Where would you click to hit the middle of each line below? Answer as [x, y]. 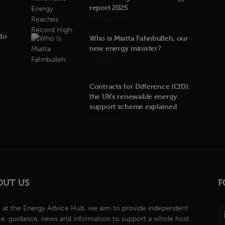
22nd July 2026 [109, 59]
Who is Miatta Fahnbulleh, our [139, 38]
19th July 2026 [108, 117]
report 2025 [109, 7]
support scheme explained [133, 106]
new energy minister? [125, 48]
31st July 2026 [107, 18]
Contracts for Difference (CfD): [140, 86]
